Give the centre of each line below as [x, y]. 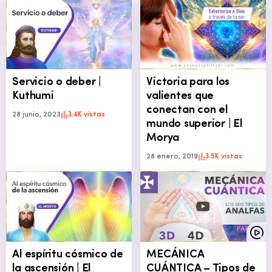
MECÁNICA [175, 254]
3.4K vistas [87, 114]
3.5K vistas [224, 156]
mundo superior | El [194, 124]
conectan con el [187, 110]
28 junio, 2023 [37, 114]
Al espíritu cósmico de [68, 254]
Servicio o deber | [56, 82]
